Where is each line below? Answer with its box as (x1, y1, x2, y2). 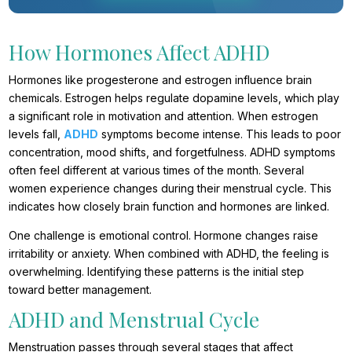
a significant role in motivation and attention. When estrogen (9, 109, 319, 123)
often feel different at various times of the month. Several (9, 163, 305, 178)
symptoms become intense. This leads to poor (98, 127, 342, 141)
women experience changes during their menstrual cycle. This (9, 181, 332, 196)
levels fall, (9, 127, 64, 141)
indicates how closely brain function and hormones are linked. (9, 200, 333, 214)
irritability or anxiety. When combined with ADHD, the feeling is (9, 247, 330, 261)
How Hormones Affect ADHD (9, 38, 270, 67)
